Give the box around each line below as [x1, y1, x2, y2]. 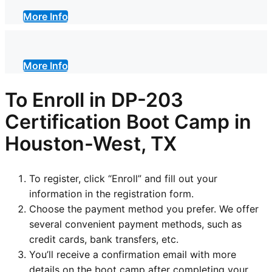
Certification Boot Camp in [5, 110, 251, 134]
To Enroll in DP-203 [5, 88, 183, 112]
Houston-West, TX [5, 132, 177, 156]
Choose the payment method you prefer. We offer [29, 202, 259, 215]
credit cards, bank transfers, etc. [29, 233, 178, 245]
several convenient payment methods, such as [29, 217, 242, 230]
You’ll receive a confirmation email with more [29, 248, 236, 260]
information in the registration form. [29, 187, 194, 200]
